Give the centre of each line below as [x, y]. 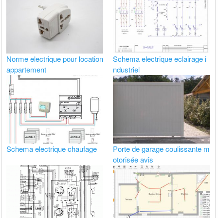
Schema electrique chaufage [52, 149]
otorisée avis [133, 160]
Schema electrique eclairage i [160, 59]
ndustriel [127, 70]
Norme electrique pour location [55, 59]
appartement [27, 70]
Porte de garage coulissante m [162, 149]
